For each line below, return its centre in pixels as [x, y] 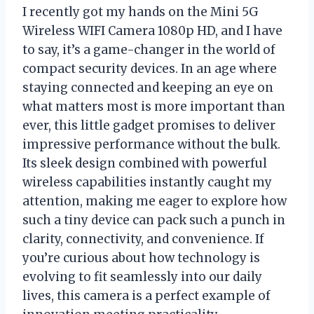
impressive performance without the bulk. [151, 144]
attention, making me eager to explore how [155, 201]
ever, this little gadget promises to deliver [149, 125]
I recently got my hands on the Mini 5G [141, 12]
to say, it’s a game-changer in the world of [149, 49]
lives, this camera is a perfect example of [146, 295]
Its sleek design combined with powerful [145, 163]
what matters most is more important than [154, 106]
